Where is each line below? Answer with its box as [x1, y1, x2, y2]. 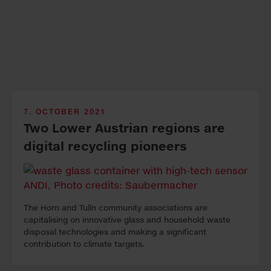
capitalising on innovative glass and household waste [24, 215, 230, 225]
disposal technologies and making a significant [24, 227, 206, 237]
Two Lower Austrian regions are [24, 120, 225, 136]
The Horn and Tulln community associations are [24, 203, 207, 213]
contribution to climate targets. [24, 239, 145, 249]
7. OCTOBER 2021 [24, 107, 106, 117]
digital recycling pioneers [24, 139, 187, 154]
